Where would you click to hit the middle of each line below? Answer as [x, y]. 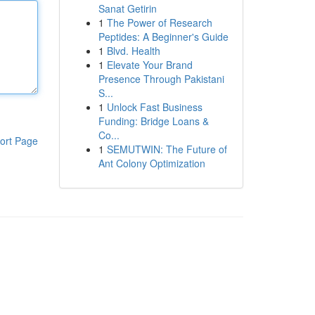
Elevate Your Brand [149, 65]
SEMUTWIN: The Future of [167, 149]
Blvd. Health [133, 51]
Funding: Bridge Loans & [153, 121]
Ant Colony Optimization [152, 163]
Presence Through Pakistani [161, 79]
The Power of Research [159, 22]
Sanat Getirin [127, 8]
